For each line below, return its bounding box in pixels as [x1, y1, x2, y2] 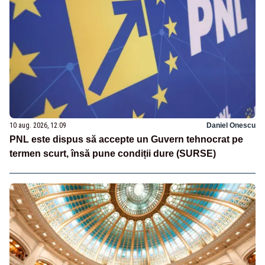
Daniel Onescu [206, 121, 256, 130]
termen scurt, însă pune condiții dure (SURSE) [9, 148, 216, 159]
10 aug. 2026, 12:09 [9, 121, 66, 130]
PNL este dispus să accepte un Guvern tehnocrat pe [9, 134, 243, 144]
